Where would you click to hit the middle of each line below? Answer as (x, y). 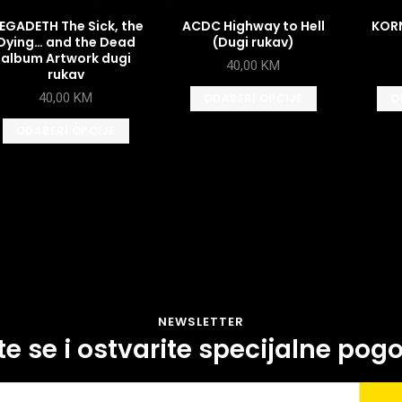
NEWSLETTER (201, 322)
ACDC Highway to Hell (253, 26)
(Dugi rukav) (253, 42)
